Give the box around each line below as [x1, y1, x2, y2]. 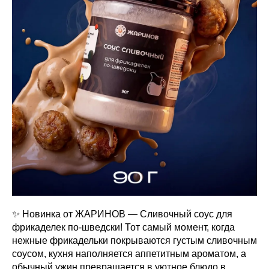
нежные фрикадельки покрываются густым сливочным [12, 235, 257, 246]
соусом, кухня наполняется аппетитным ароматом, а [12, 248, 246, 259]
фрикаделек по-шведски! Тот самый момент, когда [12, 222, 235, 232]
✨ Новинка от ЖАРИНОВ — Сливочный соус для [12, 208, 232, 219]
